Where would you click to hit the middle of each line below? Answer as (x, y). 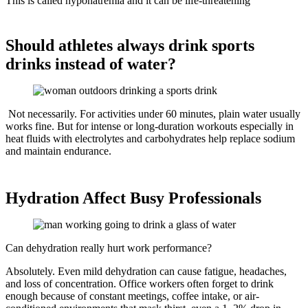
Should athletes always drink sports (130, 45)
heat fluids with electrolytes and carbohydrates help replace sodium (150, 138)
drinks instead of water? (91, 64)
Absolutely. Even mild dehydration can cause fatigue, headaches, (146, 272)
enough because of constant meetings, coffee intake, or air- (132, 296)
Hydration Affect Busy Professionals (133, 198)
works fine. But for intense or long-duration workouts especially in (150, 126)
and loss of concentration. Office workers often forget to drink (140, 284)
